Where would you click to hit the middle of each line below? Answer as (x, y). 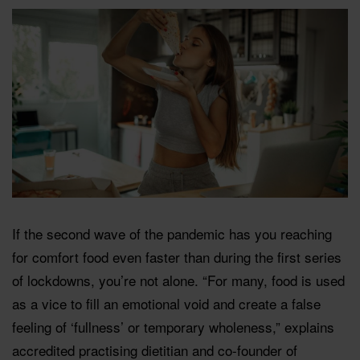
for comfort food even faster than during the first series (177, 256)
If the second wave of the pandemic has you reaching (172, 233)
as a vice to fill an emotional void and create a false (166, 303)
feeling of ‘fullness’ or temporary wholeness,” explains (173, 326)
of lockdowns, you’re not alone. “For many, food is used (178, 280)
